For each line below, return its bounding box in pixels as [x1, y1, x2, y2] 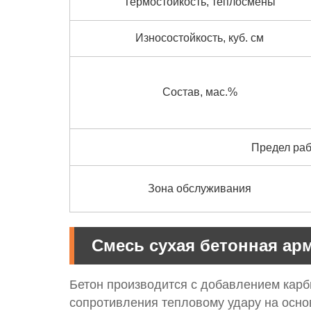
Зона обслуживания [148, 182, 251, 194]
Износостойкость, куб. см [135, 31, 264, 44]
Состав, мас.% [162, 85, 237, 98]
